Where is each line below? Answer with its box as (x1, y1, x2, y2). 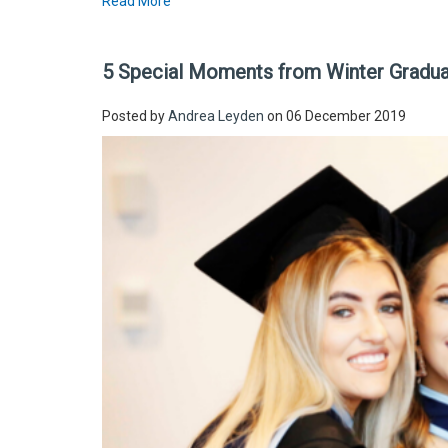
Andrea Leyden (168, 108, 264, 125)
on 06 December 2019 (264, 108, 406, 125)
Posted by (102, 108, 168, 125)
